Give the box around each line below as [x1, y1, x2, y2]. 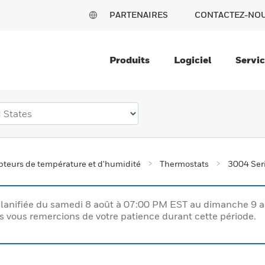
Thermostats [160, 159, 209, 169]
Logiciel [174, 54, 211, 66]
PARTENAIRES [109, 9, 168, 20]
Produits [109, 54, 150, 66]
